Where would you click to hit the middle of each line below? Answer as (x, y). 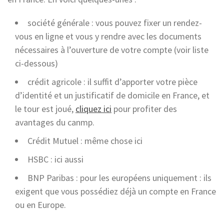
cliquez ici (93, 108)
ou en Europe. (40, 204)
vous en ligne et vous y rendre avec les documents (108, 36)
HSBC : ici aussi (55, 159)
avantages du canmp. (55, 122)
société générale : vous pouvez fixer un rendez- (115, 22)
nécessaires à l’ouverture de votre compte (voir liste (112, 49)
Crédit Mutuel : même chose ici (85, 140)
